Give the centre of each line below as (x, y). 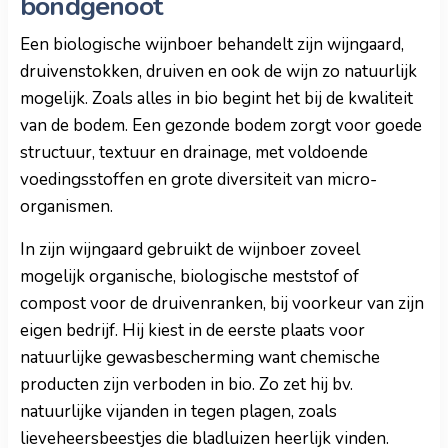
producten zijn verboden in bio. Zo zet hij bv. (186, 384)
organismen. (68, 206)
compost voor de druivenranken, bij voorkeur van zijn (222, 303)
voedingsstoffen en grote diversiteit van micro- (198, 179)
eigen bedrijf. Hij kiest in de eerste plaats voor (192, 330)
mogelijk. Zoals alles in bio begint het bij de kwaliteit (216, 98)
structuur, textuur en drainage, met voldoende (194, 152)
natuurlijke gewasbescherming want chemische (200, 357)
